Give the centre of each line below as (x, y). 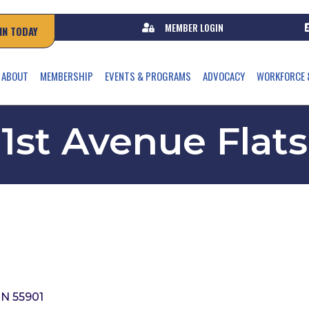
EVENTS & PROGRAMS (148, 76)
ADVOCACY (223, 76)
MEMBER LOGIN (194, 27)
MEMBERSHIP (66, 76)
